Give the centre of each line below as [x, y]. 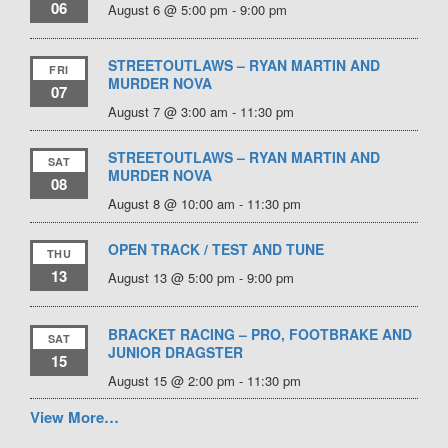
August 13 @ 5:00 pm [171, 278]
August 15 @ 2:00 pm [171, 380]
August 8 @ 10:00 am [171, 204]
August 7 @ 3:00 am [167, 112]
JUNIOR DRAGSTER [175, 351]
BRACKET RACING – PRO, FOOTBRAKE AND [259, 333]
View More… [74, 416]
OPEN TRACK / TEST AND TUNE [215, 249]
